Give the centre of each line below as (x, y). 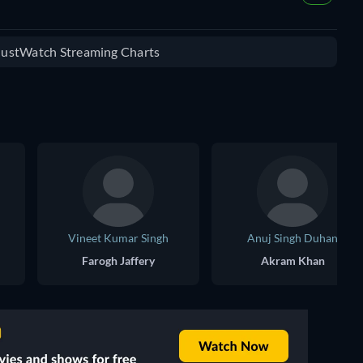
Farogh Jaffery (118, 261)
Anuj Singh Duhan (293, 238)
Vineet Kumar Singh (118, 238)
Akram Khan (293, 261)
